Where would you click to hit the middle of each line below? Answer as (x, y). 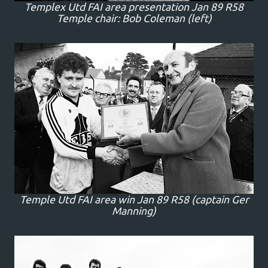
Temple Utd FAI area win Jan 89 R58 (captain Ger (134, 200)
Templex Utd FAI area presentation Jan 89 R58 (134, 7)
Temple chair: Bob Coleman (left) (134, 18)
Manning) (134, 211)
